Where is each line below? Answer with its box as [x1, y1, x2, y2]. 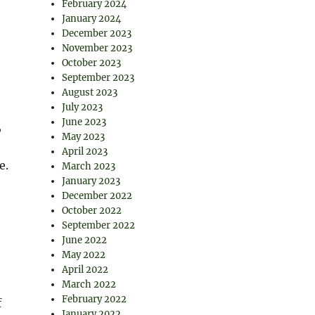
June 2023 [62, 116, 107, 128]
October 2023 [62, 57, 122, 69]
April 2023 [62, 146, 108, 157]
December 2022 [62, 190, 133, 202]
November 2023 [62, 42, 133, 54]
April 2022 [62, 264, 109, 276]
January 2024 [62, 13, 122, 25]
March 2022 [62, 278, 117, 290]
